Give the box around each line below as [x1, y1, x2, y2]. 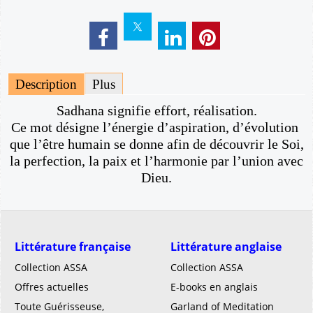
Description [15, 77, 77, 92]
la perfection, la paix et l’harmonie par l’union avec [10, 153, 303, 169]
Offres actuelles [15, 280, 89, 293]
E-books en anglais [170, 280, 258, 293]
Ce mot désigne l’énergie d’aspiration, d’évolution [11, 119, 302, 136]
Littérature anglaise [170, 239, 282, 254]
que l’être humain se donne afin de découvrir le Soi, [9, 136, 304, 152]
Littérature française [15, 239, 131, 254]
